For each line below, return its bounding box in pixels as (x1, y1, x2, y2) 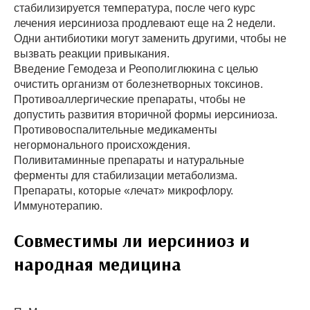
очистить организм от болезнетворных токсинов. (14, 78, 263, 91)
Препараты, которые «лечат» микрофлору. (14, 185, 233, 197)
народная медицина (14, 253, 181, 276)
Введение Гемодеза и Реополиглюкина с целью (14, 63, 258, 75)
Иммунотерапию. (14, 200, 102, 212)
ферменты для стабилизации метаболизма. (14, 170, 237, 182)
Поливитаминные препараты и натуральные (14, 154, 244, 167)
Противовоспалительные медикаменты (14, 124, 217, 136)
